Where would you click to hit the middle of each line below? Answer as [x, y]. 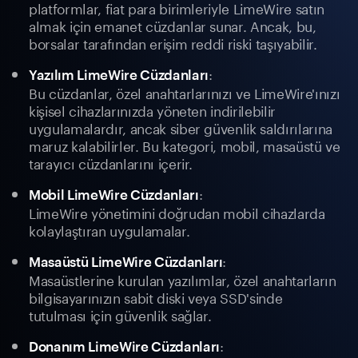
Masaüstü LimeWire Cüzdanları [126, 262]
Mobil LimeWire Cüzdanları [114, 195]
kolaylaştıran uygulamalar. [109, 230]
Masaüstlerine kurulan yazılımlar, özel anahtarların [183, 279]
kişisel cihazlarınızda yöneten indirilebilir [153, 110]
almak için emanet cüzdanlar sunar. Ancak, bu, [173, 25]
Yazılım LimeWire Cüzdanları [119, 75]
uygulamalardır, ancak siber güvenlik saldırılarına [181, 127]
